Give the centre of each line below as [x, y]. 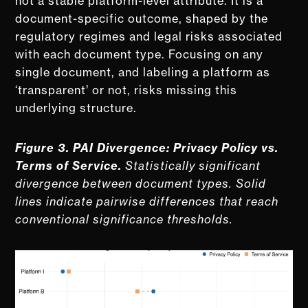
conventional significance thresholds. [126, 219]
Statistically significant [193, 165]
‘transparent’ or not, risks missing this [126, 90]
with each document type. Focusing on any [140, 54]
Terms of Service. [70, 165]
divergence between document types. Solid [141, 183]
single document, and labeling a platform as [143, 72]
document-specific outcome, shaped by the [142, 18]
